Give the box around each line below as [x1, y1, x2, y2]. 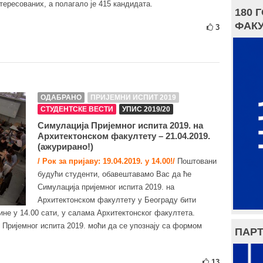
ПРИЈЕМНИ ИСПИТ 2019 [90, 93, 176, 102]
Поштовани [175, 157, 217, 166]
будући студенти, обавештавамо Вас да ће [38, 170, 191, 178]
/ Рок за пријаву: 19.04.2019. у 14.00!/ [38, 157, 175, 166]
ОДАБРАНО [41, 93, 82, 102]
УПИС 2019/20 [122, 105, 170, 113]
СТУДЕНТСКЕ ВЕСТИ [41, 105, 113, 113]
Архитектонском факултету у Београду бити [38, 195, 196, 204]
